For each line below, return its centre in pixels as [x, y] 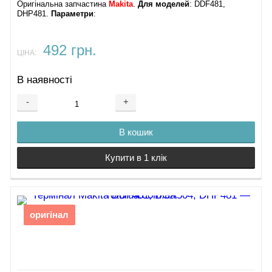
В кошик [136, 132]
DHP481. [34, 14]
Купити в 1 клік [136, 157]
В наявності [45, 80]
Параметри [73, 14]
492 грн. [70, 51]
